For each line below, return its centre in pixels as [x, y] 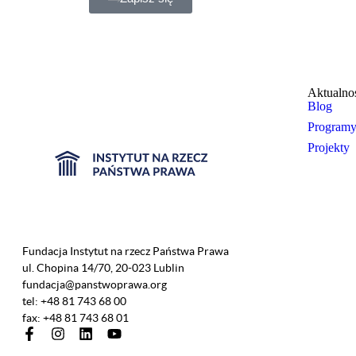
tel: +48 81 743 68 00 [74, 302]
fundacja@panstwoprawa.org [95, 285]
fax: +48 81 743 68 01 [75, 318]
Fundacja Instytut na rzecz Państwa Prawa [126, 252]
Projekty [329, 148]
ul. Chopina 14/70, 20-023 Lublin [103, 268]
